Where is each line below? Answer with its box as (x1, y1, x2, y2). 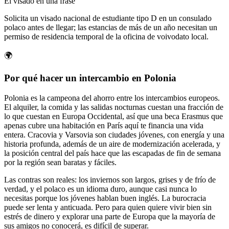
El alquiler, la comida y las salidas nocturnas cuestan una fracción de (4, 103, 223, 112)
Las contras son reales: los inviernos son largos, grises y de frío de (4, 175, 216, 185)
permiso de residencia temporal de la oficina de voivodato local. (4, 32, 209, 41)
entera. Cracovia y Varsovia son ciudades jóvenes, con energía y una (4, 130, 224, 140)
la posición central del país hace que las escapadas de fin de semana (4, 149, 221, 158)
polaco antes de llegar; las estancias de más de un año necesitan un (4, 22, 217, 32)
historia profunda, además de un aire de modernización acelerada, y (4, 140, 220, 149)
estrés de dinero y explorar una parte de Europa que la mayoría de (4, 212, 215, 221)
